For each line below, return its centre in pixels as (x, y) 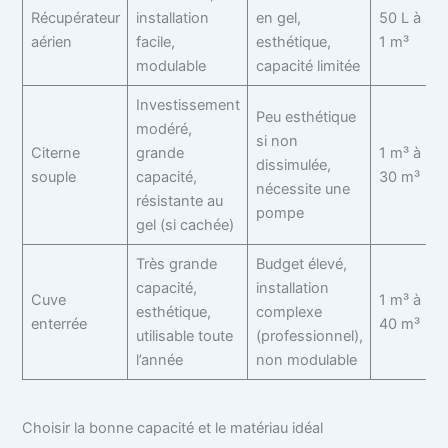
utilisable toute (184, 335)
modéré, (163, 128)
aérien (51, 41)
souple (53, 176)
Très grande (176, 263)
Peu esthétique (305, 116)
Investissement (187, 104)
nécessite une (302, 188)
